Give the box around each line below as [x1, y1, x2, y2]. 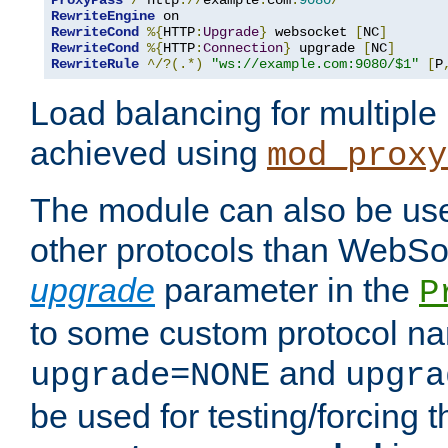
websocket [267, 24, 355, 41]
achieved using [30, 134, 267, 173]
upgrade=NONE [30, 357, 270, 396]
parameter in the [155, 271, 419, 310]
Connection [203, 40, 283, 57]
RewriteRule [51, 56, 139, 73]
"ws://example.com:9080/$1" [211, 56, 419, 73]
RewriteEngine [51, 8, 155, 25]
